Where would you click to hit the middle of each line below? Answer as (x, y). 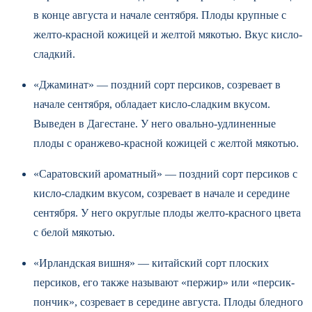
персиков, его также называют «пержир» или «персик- (164, 282)
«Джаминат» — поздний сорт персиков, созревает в (157, 84)
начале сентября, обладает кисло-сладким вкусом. (152, 104)
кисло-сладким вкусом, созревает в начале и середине (162, 193)
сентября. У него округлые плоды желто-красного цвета (167, 212)
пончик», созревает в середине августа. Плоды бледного (168, 302)
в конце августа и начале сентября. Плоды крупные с (160, 15)
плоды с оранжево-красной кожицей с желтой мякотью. (167, 143)
